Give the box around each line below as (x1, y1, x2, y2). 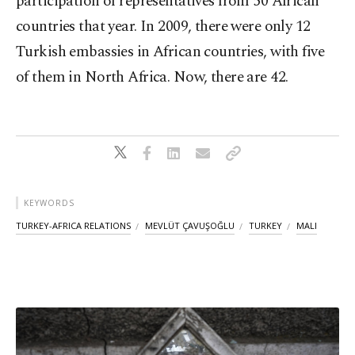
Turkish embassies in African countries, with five (16, 40, 325, 64)
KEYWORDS (24, 197, 74, 209)
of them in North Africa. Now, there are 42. (16, 66, 288, 90)
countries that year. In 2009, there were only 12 (16, 15, 311, 39)
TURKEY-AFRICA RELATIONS (16, 219, 131, 232)
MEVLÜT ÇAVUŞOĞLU (145, 219, 235, 232)
